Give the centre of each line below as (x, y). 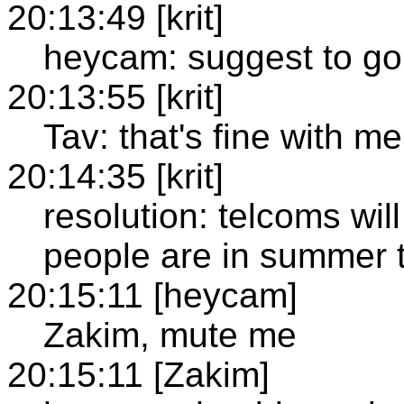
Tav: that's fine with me (223, 136)
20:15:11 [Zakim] (138, 374)
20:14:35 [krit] (115, 176)
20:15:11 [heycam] (152, 295)
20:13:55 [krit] (115, 96)
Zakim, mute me (170, 335)
